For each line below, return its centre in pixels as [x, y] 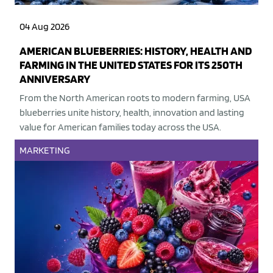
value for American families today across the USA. [120, 127]
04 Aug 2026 [44, 27]
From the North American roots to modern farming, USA [135, 98]
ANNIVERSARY [55, 79]
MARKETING [45, 151]
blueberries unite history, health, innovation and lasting [132, 113]
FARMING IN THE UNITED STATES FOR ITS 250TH [131, 65]
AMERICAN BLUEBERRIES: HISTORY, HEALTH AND [136, 51]
